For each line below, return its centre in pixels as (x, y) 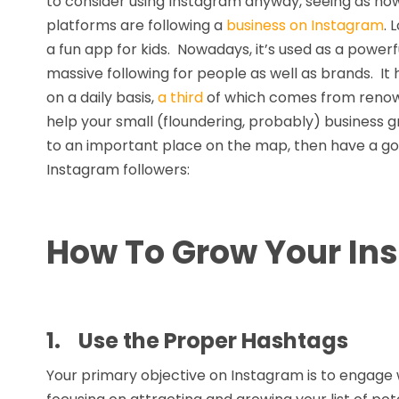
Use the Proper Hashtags (213, 341)
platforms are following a (136, 25)
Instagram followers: (118, 170)
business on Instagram (305, 25)
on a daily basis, (102, 98)
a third (180, 98)
